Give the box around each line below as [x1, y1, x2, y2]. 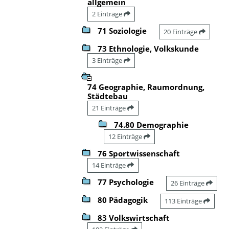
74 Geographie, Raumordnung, [87, 81, 204, 92]
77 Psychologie [98, 176, 154, 187]
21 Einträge [92, 103, 127, 112]
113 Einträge [165, 196, 203, 205]
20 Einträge [164, 27, 199, 36]
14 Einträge [92, 160, 127, 170]
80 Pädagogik [98, 194, 148, 205]
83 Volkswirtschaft [98, 212, 170, 223]
